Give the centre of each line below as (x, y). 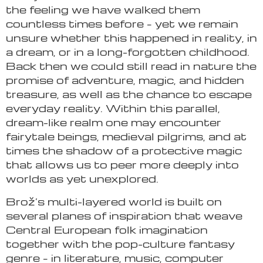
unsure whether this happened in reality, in (131, 38)
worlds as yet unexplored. (82, 178)
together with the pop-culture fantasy (120, 243)
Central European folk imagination (107, 229)
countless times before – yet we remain (122, 23)
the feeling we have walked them (103, 9)
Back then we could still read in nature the (131, 66)
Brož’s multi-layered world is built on (114, 201)
